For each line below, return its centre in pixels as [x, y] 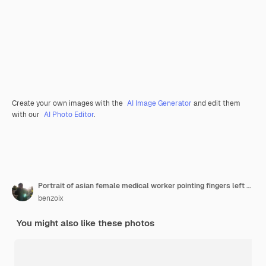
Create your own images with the [68, 104]
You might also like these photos [85, 223]
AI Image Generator [159, 104]
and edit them [216, 104]
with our [27, 115]
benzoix [51, 199]
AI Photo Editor [69, 115]
